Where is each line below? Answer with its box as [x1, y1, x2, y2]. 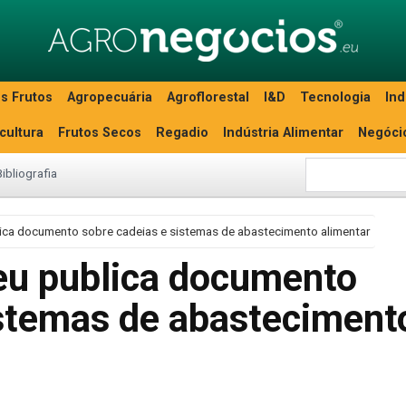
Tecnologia [300, 90, 371, 105]
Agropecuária [67, 90, 152, 105]
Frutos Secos [58, 125, 141, 140]
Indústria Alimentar [223, 125, 343, 140]
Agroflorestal [167, 90, 249, 105]
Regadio [156, 125, 208, 140]
